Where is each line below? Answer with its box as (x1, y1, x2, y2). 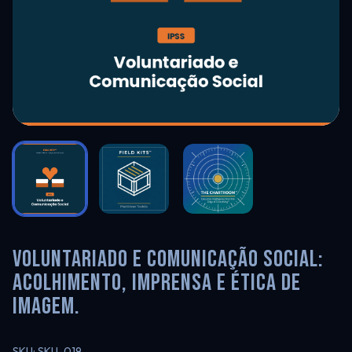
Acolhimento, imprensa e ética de (13, 269, 301, 297)
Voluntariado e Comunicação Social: (13, 245, 324, 273)
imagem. (13, 292, 80, 321)
